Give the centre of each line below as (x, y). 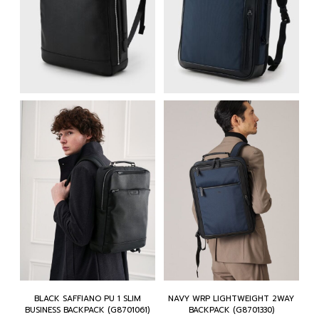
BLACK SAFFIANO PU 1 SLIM (87, 299)
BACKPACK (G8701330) (231, 310)
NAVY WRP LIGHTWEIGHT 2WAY (231, 299)
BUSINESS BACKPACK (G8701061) (88, 310)
